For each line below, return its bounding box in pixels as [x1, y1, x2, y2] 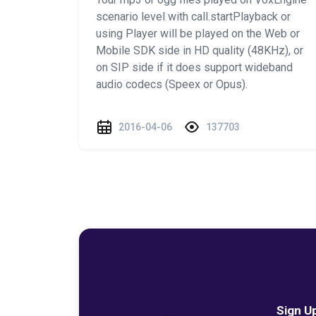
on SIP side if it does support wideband [96, 61, 293, 74]
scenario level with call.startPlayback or [96, 10, 291, 23]
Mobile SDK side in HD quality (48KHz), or [96, 44, 303, 57]
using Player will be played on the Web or [96, 27, 300, 40]
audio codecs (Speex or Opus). [96, 78, 248, 91]
